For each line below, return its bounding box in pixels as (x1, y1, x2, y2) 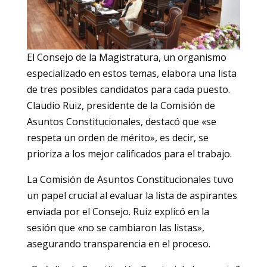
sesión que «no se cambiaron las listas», (26, 221, 204, 235)
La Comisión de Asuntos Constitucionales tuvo (26, 173, 234, 187)
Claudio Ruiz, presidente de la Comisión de (26, 99, 215, 113)
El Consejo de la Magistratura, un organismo (26, 51, 226, 64)
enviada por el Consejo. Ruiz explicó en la (26, 205, 209, 219)
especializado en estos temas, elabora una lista (26, 67, 237, 80)
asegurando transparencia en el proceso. (26, 237, 210, 251)
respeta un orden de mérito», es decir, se (26, 131, 209, 145)
